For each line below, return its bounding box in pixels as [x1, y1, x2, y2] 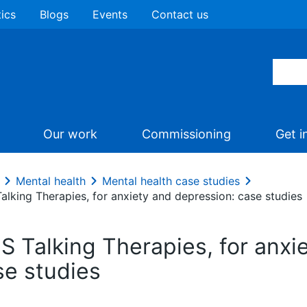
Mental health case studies [102, 174, 240, 188]
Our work [43, 127, 97, 141]
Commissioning [142, 127, 231, 141]
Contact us [151, 8, 208, 21]
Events [93, 8, 127, 21]
